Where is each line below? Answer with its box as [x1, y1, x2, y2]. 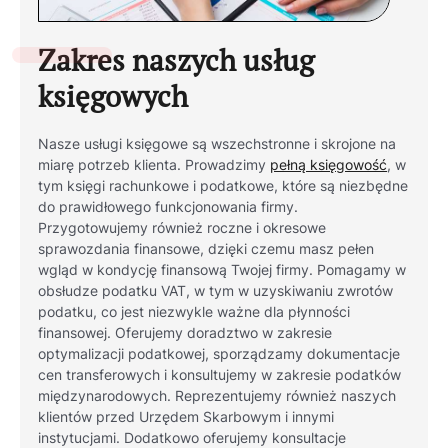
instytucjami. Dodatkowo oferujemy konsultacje [38, 429, 347, 446]
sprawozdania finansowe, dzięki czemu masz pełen [38, 240, 375, 257]
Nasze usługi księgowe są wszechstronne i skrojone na [38, 135, 397, 152]
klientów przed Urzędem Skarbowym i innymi [38, 408, 335, 425]
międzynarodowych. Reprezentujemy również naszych [38, 387, 397, 404]
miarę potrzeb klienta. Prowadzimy [38, 156, 271, 173]
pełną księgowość [270, 156, 388, 173]
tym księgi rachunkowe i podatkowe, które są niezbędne [38, 177, 409, 194]
